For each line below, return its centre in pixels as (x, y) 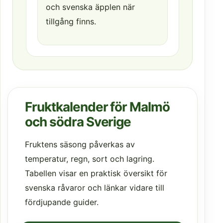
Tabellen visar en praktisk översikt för (96, 173)
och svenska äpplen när (90, 7)
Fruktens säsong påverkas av (80, 145)
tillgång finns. (71, 22)
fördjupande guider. (62, 202)
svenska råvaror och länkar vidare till (95, 188)
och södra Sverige (78, 122)
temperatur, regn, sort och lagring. (90, 159)
